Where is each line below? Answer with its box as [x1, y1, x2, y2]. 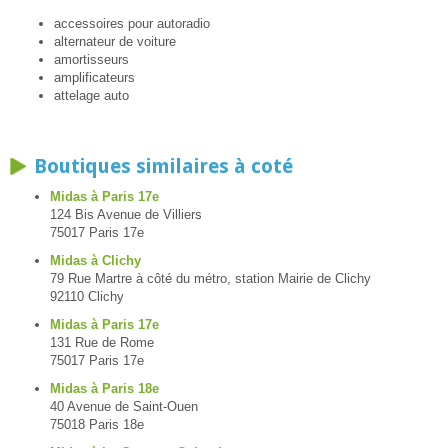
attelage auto [53, 88, 129, 104]
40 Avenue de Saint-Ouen [50, 399, 198, 415]
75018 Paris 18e [50, 417, 144, 433]
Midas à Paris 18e [50, 381, 159, 397]
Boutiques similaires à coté [34, 154, 293, 179]
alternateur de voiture [53, 34, 176, 50]
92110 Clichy [50, 289, 124, 305]
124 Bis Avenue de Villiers [50, 207, 202, 223]
